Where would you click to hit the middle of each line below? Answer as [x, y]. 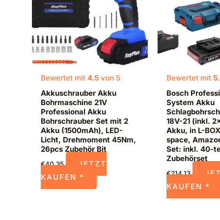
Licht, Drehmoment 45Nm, [88, 139]
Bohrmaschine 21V [74, 102]
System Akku [190, 102]
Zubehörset [187, 158]
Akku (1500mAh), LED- [82, 130]
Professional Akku [73, 111]
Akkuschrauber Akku [79, 93]
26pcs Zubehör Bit [74, 149]
